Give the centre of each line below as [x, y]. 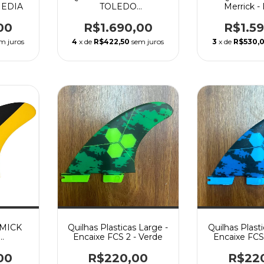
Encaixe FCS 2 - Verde [118, 237]
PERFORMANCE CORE [118, 16]
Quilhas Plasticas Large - [118, 228]
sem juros [148, 41]
